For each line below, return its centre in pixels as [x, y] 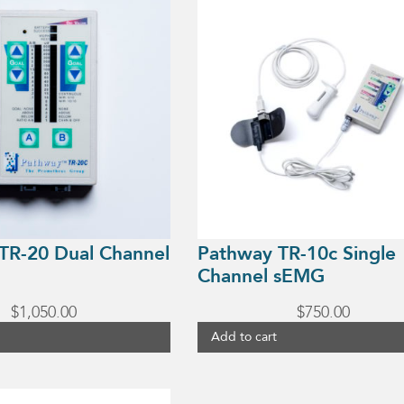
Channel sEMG [261, 276]
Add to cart [243, 337]
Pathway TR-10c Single [296, 253]
